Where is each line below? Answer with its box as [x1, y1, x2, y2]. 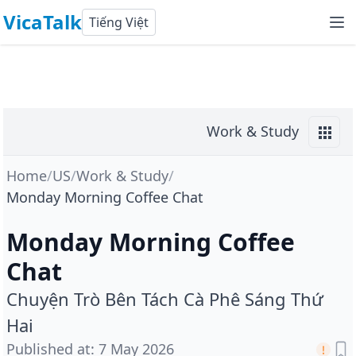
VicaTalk [3, 9, 82, 35]
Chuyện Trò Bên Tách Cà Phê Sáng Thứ [6, 287, 323, 311]
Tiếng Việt [89, 14, 149, 31]
